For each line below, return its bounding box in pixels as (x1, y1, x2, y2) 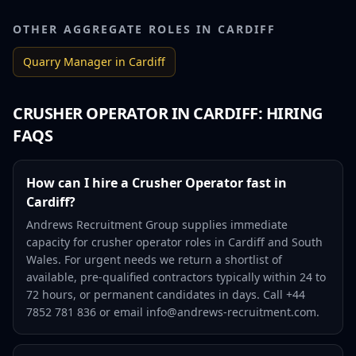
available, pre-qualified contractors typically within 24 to (26, 269, 326, 284)
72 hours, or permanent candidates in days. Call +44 (26, 286, 305, 302)
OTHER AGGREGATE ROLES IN (13, 21, 218, 37)
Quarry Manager (23, 53, 112, 69)
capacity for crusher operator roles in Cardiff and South (26, 234, 323, 250)
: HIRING (257, 102, 323, 124)
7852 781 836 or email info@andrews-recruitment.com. (26, 304, 319, 319)
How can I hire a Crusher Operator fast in (26, 173, 287, 192)
